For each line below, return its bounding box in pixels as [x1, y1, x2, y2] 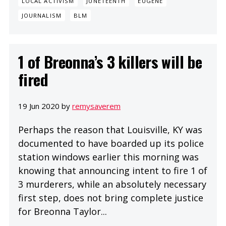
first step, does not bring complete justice [18, 191, 203, 204]
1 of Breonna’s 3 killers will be [18, 50, 202, 74]
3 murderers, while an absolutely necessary [18, 178, 206, 190]
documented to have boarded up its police [18, 137, 204, 149]
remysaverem [72, 100, 121, 111]
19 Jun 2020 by [18, 100, 72, 111]
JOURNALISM [21, 12, 62, 20]
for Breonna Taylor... [18, 205, 107, 217]
